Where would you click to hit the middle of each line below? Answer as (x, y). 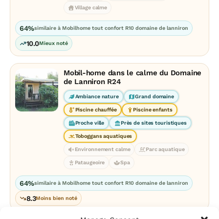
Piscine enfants (153, 110)
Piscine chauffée (96, 110)
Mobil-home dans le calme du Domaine (133, 73)
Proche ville (90, 123)
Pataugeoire (90, 163)
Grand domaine (154, 97)
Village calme (91, 8)
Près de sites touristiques (153, 123)
